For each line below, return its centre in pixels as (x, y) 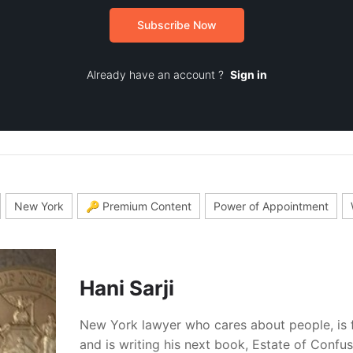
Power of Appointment (271, 206)
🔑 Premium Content (139, 206)
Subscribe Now (176, 25)
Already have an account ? (158, 75)
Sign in (248, 75)
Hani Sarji (126, 288)
